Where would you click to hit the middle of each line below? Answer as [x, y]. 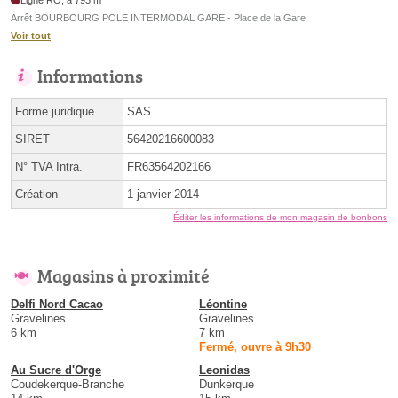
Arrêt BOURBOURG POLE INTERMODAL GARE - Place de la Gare [158, 17]
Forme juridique [55, 111]
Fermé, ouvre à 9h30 [255, 346]
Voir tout [31, 35]
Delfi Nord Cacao [57, 304]
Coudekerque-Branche [68, 384]
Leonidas [224, 370]
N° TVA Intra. [49, 166]
